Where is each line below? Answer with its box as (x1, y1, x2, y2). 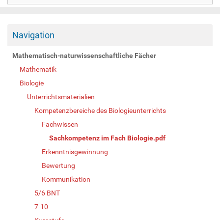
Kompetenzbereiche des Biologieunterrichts (34, 106, 166, 114)
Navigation (12, 29, 55, 40)
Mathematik (20, 65, 56, 73)
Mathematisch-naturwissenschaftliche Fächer (12, 51, 156, 59)
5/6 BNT (34, 189, 60, 197)
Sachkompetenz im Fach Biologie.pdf (49, 134, 165, 142)
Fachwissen (42, 120, 78, 128)
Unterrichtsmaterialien (27, 92, 95, 101)
